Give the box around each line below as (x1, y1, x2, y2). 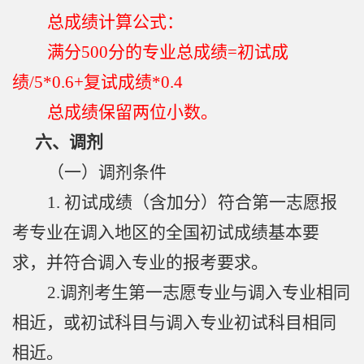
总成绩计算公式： (47, 12, 184, 32)
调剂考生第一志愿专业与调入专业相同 (60, 283, 350, 303)
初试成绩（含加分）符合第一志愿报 (64, 193, 337, 213)
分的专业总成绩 (108, 42, 227, 63)
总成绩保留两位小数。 (47, 102, 218, 123)
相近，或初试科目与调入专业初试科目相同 (12, 313, 336, 333)
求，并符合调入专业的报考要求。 (12, 253, 268, 273)
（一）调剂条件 (47, 162, 167, 183)
